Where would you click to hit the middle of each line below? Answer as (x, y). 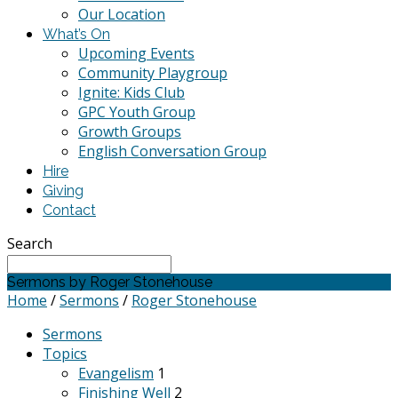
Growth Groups (130, 131)
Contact (69, 210)
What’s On (76, 34)
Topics (65, 354)
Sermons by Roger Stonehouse (110, 282)
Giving (63, 191)
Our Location (122, 14)
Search (30, 243)
